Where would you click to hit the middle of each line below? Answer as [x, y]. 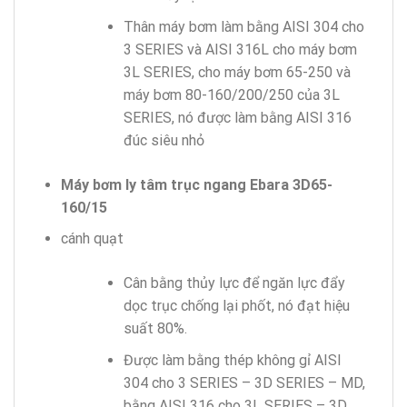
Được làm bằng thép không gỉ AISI [232, 361]
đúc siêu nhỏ [164, 140]
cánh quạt [92, 239]
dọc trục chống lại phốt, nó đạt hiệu [236, 306]
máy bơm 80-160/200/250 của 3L [231, 94]
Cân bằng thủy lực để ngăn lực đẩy [234, 283]
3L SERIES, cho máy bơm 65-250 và [237, 72]
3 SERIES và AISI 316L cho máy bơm [240, 49]
